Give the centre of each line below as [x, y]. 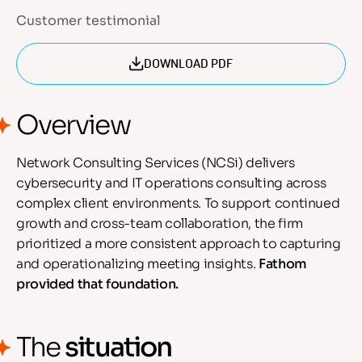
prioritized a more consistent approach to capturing [179, 244]
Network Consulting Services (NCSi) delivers [156, 163]
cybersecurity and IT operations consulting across [171, 183]
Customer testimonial [88, 21]
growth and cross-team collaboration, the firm [160, 223]
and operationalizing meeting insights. [137, 264]
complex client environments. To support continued [178, 203]
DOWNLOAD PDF [188, 64]
